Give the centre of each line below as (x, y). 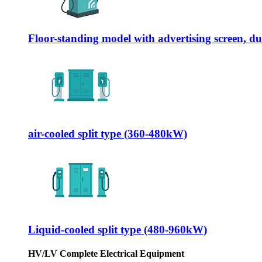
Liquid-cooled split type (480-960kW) (118, 229)
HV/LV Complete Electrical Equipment (106, 254)
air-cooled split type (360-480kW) (108, 134)
